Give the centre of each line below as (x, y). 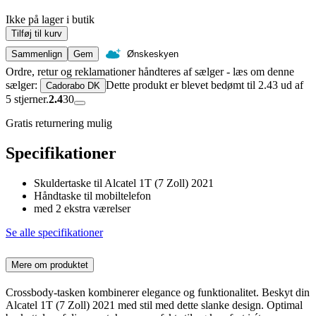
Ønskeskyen (153, 54)
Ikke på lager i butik (50, 20)
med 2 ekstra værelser (82, 209)
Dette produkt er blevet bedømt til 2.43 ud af (205, 85)
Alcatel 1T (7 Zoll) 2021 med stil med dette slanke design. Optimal (154, 305)
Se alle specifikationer (54, 233)
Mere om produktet (50, 265)
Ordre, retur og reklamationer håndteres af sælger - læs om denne (150, 72)
